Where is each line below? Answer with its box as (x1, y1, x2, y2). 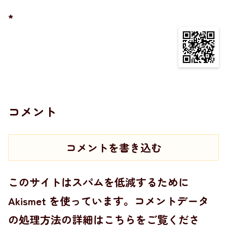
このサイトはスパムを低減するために (8, 174, 189, 190)
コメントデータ (134, 193, 209, 209)
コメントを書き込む (65, 140, 162, 156)
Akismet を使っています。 (8, 193, 134, 209)
